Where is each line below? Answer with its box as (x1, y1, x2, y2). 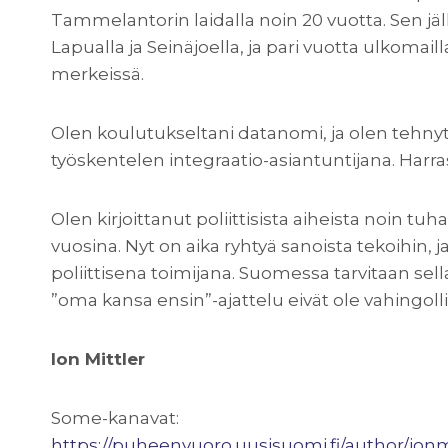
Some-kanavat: (51, 408, 179, 429)
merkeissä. (51, 64, 144, 85)
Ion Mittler (51, 349, 145, 370)
